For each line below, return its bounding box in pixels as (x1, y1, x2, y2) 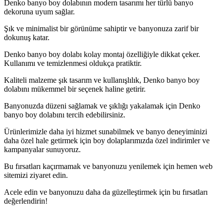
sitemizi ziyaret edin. (4, 170, 68, 179)
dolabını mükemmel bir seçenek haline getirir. (4, 84, 146, 93)
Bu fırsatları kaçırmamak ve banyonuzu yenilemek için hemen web (4, 162, 213, 170)
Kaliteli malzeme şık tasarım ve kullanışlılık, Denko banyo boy (4, 75, 200, 84)
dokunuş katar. (4, 33, 50, 42)
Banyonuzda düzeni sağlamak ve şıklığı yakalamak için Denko (4, 101, 200, 110)
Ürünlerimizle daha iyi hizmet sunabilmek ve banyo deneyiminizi (4, 127, 207, 136)
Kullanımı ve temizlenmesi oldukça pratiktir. (4, 58, 142, 67)
